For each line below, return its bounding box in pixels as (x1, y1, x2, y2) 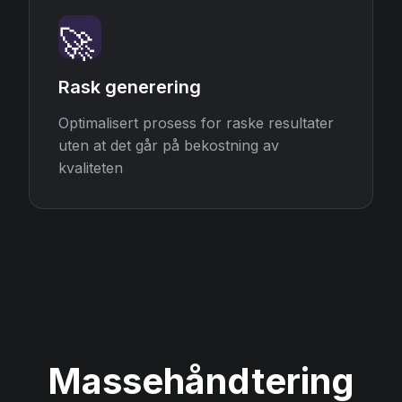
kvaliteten (58, 159, 123, 177)
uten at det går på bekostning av (58, 136, 279, 154)
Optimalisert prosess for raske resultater (58, 114, 334, 132)
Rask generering (58, 76, 201, 98)
